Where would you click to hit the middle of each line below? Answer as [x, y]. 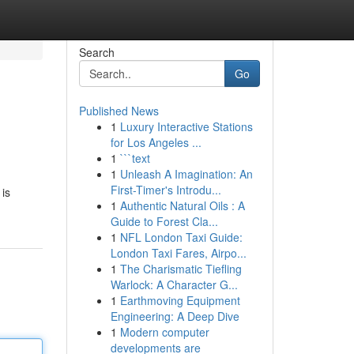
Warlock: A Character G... [174, 284]
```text [135, 158]
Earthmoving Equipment [180, 300]
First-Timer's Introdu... [166, 190]
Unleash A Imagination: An [186, 174]
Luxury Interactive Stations [186, 126]
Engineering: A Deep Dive [175, 316]
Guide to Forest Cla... [164, 221]
